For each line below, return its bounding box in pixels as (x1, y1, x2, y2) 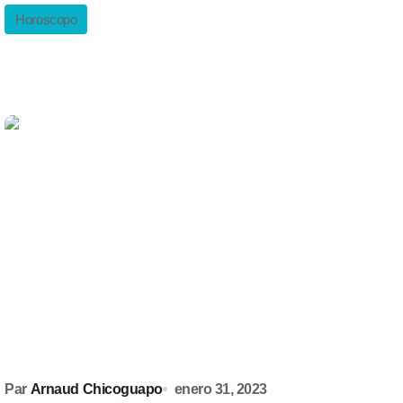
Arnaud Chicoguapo (30, 381, 163, 397)
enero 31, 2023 (174, 381, 267, 397)
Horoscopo (15, 12, 77, 27)
